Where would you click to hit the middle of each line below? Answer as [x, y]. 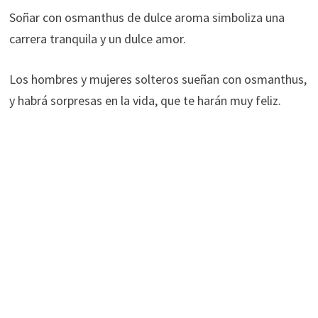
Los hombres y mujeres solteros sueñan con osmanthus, [158, 79]
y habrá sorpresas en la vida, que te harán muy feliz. [145, 100]
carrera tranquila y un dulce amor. [97, 38]
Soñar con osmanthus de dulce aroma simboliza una [147, 17]
